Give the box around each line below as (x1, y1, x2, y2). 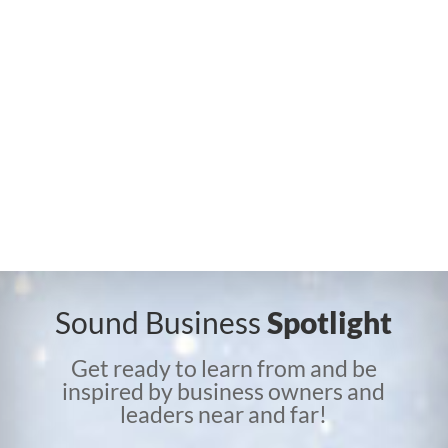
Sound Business (55, 305, 268, 341)
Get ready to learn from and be (70, 354, 377, 383)
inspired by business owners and (62, 377, 386, 406)
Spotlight (267, 305, 393, 341)
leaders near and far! (120, 400, 328, 429)
